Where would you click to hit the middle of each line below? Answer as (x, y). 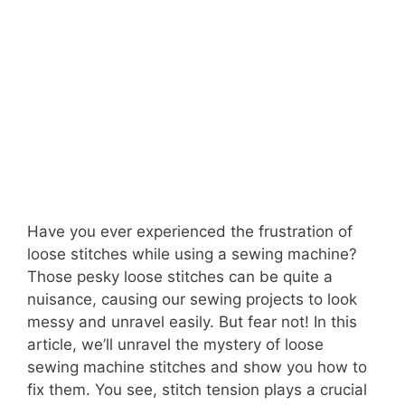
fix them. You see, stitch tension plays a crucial (197, 389)
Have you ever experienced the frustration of (190, 231)
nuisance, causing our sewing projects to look (192, 299)
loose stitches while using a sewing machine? (192, 254)
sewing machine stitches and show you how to (197, 367)
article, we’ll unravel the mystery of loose (175, 344)
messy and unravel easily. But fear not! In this (192, 321)
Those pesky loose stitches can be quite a (180, 276)
